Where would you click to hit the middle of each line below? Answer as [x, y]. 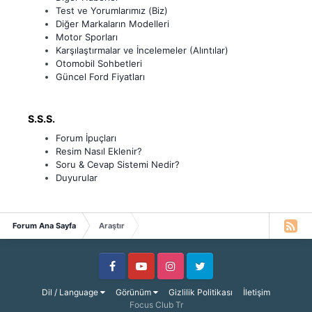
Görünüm [134, 292]
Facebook [116, 278]
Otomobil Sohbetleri [99, 63]
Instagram [175, 278]
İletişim [257, 292]
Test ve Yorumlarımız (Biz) [112, 10]
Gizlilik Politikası [201, 292]
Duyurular [77, 178]
